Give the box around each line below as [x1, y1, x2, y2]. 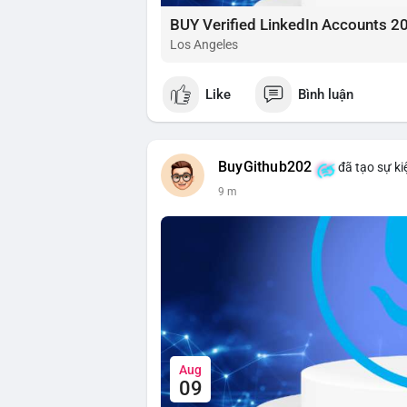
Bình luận [298, 85, 353, 103]
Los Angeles [170, 37, 238, 53]
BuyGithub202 [218, 159, 313, 176]
